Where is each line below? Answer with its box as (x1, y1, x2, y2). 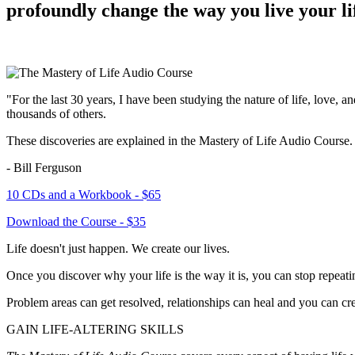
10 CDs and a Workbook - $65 (6, 188, 161, 202)
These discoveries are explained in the (6, 134, 199, 148)
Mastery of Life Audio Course (199, 134, 349, 148)
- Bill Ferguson (6, 161, 82, 175)
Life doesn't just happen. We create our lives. (6, 242, 230, 256)
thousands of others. (6, 107, 106, 121)
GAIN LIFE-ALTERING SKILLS (6, 323, 184, 337)
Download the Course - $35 (6, 215, 146, 229)
